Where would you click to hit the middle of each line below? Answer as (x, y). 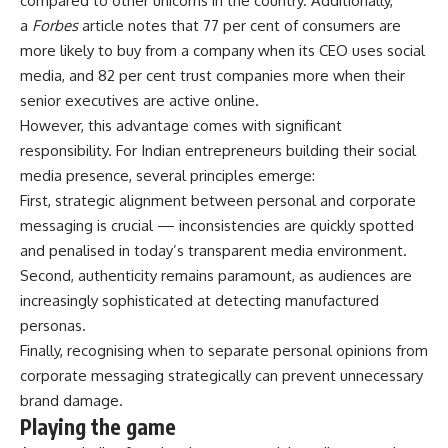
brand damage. (71, 401)
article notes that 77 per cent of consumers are (239, 26)
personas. (53, 326)
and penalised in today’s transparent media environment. (213, 251)
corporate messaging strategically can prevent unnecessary (221, 376)
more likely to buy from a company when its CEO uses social (222, 51)
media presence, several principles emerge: (167, 176)
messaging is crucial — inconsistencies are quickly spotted (217, 226)
